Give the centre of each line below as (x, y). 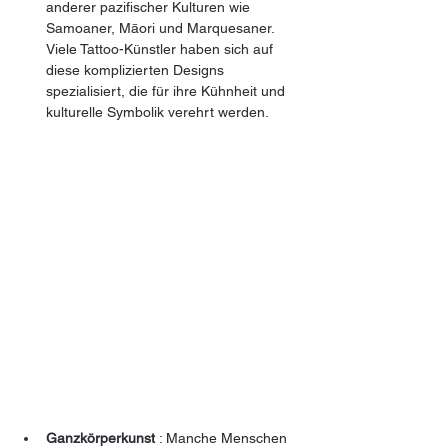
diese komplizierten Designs (137, 70)
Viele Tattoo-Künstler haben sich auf (161, 49)
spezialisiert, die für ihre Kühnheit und (167, 91)
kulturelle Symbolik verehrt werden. (157, 112)
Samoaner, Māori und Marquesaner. (162, 28)
